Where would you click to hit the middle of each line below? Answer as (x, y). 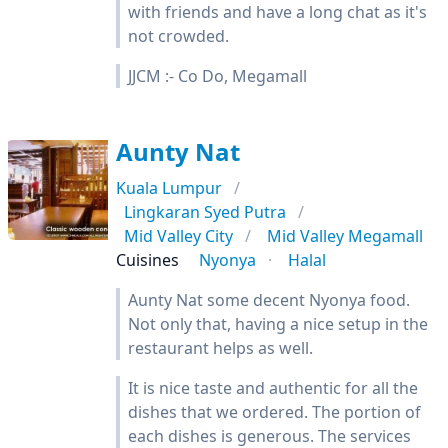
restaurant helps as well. (220, 348)
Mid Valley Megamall (345, 236)
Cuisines (147, 260)
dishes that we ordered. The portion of (274, 412)
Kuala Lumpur (169, 188)
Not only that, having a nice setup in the (278, 324)
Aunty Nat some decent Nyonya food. (269, 300)
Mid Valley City (178, 236)
